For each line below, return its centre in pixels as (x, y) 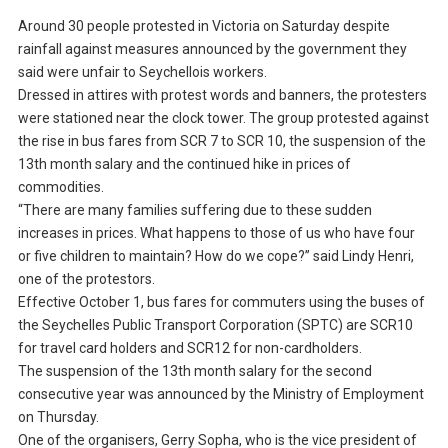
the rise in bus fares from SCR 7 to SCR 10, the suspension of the (221, 140)
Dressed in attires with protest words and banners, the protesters (222, 94)
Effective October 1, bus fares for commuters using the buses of (221, 301)
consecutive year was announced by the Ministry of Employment (220, 393)
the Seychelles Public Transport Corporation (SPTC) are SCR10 (215, 324)
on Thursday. (58, 416)
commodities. (60, 186)
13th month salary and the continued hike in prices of (184, 163)
